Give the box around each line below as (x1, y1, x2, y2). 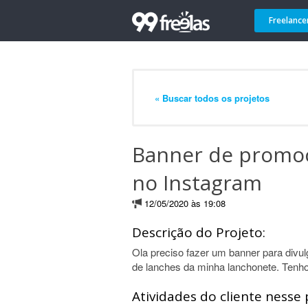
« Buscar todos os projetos (155, 91, 269, 104)
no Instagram (132, 168, 262, 197)
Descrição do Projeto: (132, 223, 265, 241)
